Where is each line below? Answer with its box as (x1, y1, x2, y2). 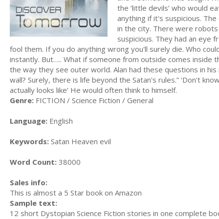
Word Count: (10, 156, 57, 167)
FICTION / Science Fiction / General (34, 95, 153, 105)
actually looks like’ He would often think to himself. (10, 85, 177, 95)
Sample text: (10, 197, 57, 208)
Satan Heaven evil (49, 136, 111, 146)
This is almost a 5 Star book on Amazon (10, 187, 142, 197)
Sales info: (10, 177, 47, 187)
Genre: (10, 95, 34, 105)
